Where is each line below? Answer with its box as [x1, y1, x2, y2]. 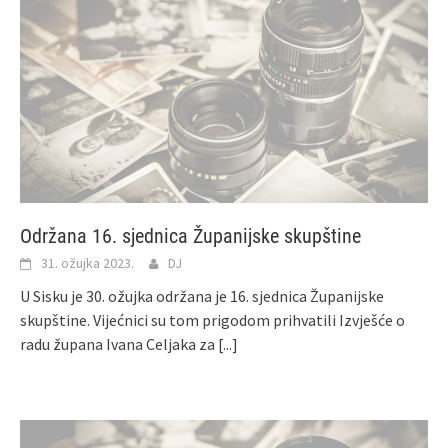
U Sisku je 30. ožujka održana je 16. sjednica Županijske [20, 286, 384, 307]
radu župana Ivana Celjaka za [20, 334, 218, 355]
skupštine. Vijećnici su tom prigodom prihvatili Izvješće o [20, 310, 405, 331]
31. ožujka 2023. [41, 254, 134, 273]
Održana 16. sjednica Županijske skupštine [20, 224, 361, 249]
